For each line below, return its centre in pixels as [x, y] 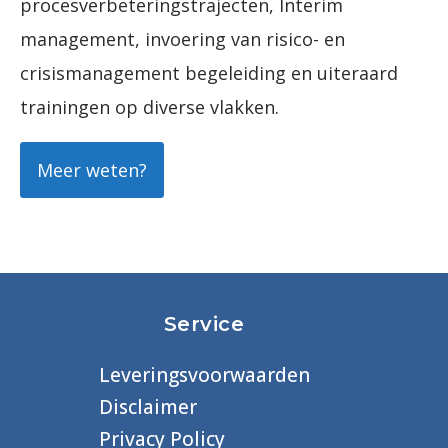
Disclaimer [147, 406]
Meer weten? [92, 169]
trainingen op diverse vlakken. [149, 106]
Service [204, 323]
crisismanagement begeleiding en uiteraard [209, 72]
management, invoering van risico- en [182, 38]
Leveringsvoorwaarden [204, 374]
